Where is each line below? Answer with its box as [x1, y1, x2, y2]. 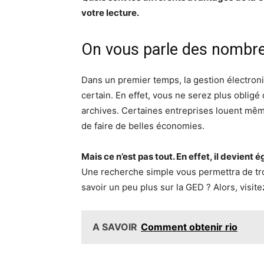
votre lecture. [81, 7, 139, 19]
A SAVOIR [93, 221, 137, 233]
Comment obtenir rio [141, 221, 237, 233]
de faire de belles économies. [81, 120, 204, 132]
